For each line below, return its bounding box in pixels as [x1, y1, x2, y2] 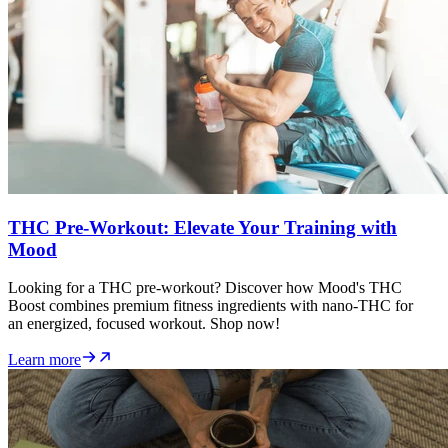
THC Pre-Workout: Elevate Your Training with [8, 216, 397, 238]
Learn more [8, 351, 81, 369]
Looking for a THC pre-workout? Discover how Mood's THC [8, 279, 402, 297]
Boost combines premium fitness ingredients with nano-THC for [8, 297, 413, 315]
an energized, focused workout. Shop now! [8, 315, 280, 333]
